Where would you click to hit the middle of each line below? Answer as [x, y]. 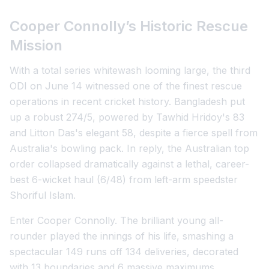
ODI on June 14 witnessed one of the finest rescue [126, 86]
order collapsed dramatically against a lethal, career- [129, 164]
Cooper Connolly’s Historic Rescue [129, 26]
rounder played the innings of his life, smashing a [122, 236]
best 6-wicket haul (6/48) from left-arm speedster [124, 180]
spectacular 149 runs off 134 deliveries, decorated [124, 252]
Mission [36, 45]
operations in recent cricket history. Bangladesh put [127, 101]
